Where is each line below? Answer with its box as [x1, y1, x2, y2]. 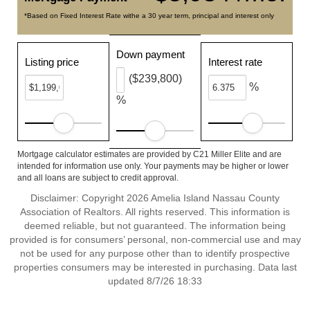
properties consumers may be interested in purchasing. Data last [13, 262, 297, 273]
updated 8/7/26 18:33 [108, 275, 202, 286]
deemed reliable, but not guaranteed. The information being [24, 220, 286, 231]
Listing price [25, 56, 79, 68]
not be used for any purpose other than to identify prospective [20, 248, 290, 259]
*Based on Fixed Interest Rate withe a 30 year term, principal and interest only [24, 12, 274, 19]
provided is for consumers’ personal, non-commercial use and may [9, 234, 301, 245]
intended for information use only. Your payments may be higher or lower [17, 161, 289, 171]
